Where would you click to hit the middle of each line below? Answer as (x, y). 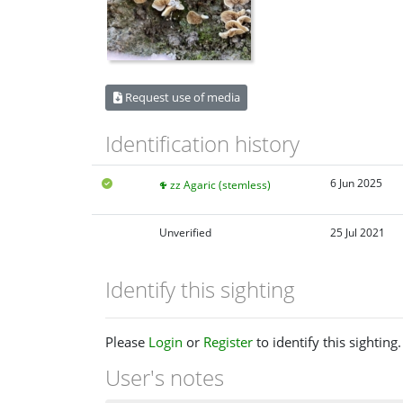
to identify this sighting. (327, 342)
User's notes (165, 378)
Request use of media (181, 97)
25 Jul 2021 (357, 233)
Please (127, 342)
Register (228, 342)
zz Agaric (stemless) (220, 185)
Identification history (202, 143)
